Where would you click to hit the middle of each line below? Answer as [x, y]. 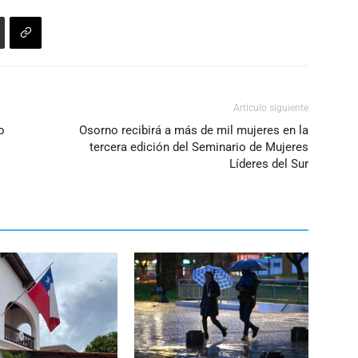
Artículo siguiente [271, 108]
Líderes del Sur [269, 164]
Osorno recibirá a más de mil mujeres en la [194, 130]
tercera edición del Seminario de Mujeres [199, 147]
